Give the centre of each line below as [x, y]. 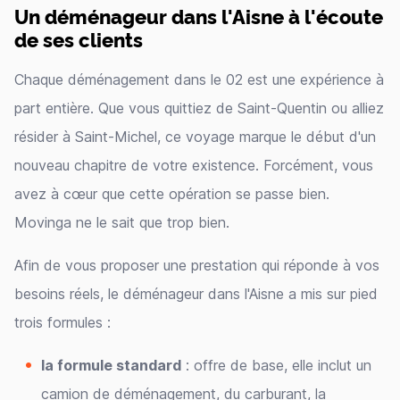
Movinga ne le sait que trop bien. [122, 222]
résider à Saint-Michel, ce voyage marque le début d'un [195, 137]
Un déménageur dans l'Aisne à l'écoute [199, 16]
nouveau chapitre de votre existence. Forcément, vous [194, 165]
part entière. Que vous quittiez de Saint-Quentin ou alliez [199, 108]
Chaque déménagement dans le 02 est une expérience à [199, 79]
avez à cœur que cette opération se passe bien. [172, 194]
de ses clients [79, 39]
